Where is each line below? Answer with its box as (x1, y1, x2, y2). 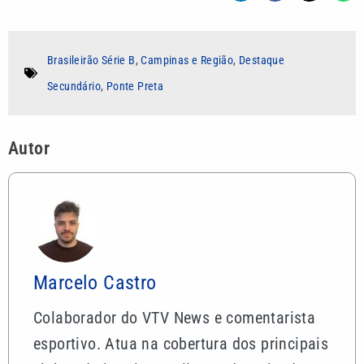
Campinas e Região (141, 53, 234, 67)
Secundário (47, 79, 102, 93)
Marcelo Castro (33, 271, 157, 294)
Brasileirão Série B (47, 53, 136, 67)
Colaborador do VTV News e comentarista (33, 307, 316, 327)
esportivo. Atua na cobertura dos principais (33, 333, 329, 353)
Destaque (239, 53, 285, 67)
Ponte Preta (106, 79, 164, 93)
